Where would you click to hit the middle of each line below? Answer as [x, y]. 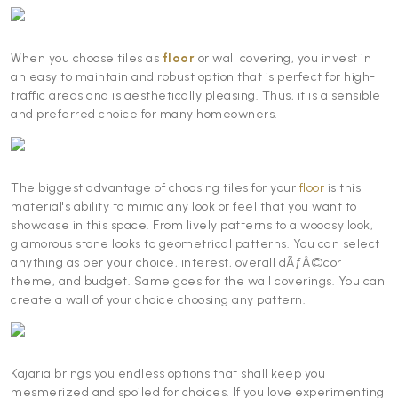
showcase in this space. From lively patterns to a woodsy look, [192, 226]
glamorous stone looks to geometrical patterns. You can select [195, 244]
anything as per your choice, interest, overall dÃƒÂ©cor [176, 263]
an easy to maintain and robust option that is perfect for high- [193, 77]
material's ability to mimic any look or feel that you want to [184, 207]
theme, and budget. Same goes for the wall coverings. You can [198, 282]
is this [342, 188]
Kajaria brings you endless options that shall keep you [168, 374]
